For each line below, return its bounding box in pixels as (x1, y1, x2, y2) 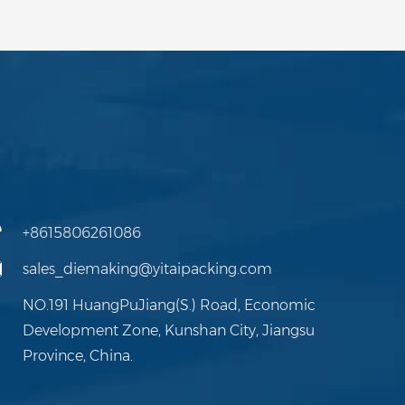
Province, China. (23, 347, 133, 364)
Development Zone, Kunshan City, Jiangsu (23, 322, 315, 339)
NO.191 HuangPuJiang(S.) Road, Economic (23, 297, 316, 314)
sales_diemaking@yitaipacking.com (23, 260, 272, 278)
